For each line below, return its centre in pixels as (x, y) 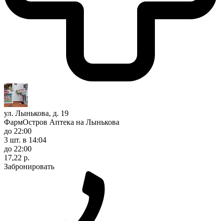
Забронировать (29, 166)
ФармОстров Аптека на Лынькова (62, 122)
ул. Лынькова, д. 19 (36, 113)
